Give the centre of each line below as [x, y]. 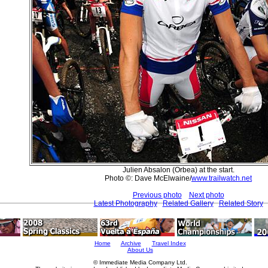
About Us [140, 250]
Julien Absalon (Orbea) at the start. [178, 170]
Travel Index [169, 243]
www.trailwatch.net [222, 178]
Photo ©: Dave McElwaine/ [148, 178]
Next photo [206, 195]
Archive [131, 243]
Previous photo [157, 195]
